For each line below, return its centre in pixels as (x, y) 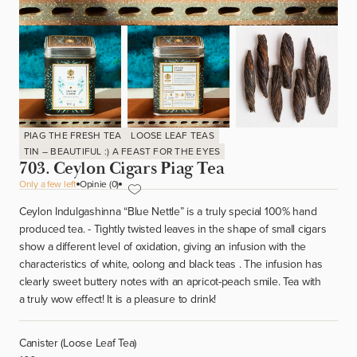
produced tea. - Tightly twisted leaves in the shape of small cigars (173, 229)
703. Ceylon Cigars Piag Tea (122, 169)
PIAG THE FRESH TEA (73, 135)
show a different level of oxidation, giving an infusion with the (163, 246)
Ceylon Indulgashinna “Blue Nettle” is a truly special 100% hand (168, 211)
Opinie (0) (99, 183)
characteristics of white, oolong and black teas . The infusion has (171, 264)
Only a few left (48, 183)
